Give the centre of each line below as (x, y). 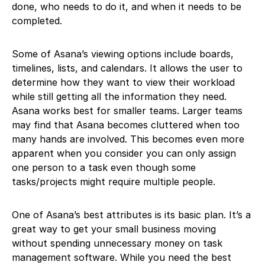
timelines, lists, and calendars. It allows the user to (127, 68)
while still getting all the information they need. (119, 97)
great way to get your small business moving (114, 229)
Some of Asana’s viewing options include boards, (123, 54)
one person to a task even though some (104, 168)
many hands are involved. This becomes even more (128, 139)
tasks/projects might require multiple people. (115, 182)
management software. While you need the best (122, 258)
